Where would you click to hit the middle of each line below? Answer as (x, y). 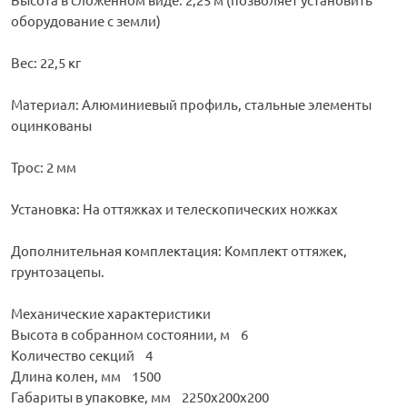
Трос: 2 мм (44, 167)
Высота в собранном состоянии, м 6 (129, 334)
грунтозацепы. (58, 272)
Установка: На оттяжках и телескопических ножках (174, 209)
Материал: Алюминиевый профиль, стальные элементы (191, 104)
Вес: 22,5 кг (46, 63)
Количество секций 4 (82, 355)
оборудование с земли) (86, 21)
